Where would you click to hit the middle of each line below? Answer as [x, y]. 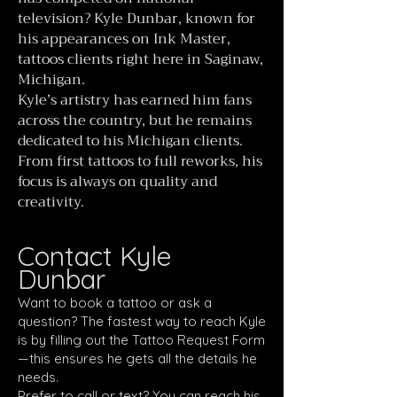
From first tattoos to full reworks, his [140, 161]
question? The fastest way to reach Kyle [142, 321]
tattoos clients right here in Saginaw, [140, 59]
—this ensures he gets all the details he [137, 358]
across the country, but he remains [135, 121]
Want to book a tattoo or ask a [115, 303]
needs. [38, 377]
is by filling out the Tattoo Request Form [141, 340]
